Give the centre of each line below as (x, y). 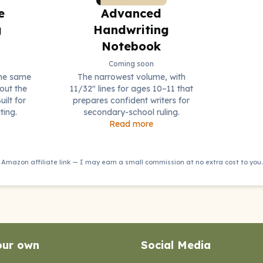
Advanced (131, 13)
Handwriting (131, 29)
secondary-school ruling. (131, 112)
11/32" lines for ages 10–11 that (131, 88)
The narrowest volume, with (131, 77)
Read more (131, 124)
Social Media (176, 245)
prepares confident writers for (131, 100)
